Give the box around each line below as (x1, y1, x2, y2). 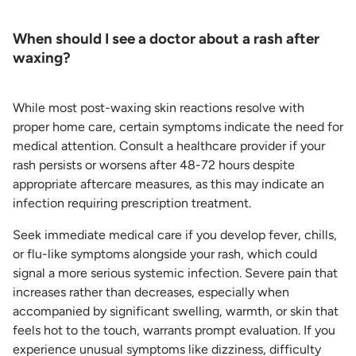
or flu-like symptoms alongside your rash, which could (13, 246, 317, 262)
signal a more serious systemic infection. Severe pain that (13, 265, 338, 281)
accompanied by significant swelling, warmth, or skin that (13, 304, 339, 319)
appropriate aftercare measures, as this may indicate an (13, 176, 324, 192)
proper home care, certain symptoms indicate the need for (13, 119, 343, 135)
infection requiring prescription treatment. (13, 195, 254, 211)
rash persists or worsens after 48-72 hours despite (13, 157, 295, 173)
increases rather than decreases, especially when (13, 284, 289, 300)
